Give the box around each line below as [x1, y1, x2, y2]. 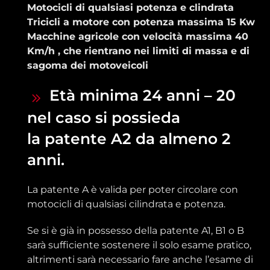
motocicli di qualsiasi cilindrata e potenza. [27, 198, 225, 210]
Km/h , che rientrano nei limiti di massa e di [27, 45, 250, 57]
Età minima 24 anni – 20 [45, 86, 236, 105]
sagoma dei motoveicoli [27, 60, 148, 72]
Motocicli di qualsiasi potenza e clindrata [27, 2, 234, 14]
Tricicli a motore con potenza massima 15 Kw [27, 16, 255, 28]
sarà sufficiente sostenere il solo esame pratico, [27, 239, 251, 251]
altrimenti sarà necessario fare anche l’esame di [27, 254, 253, 266]
